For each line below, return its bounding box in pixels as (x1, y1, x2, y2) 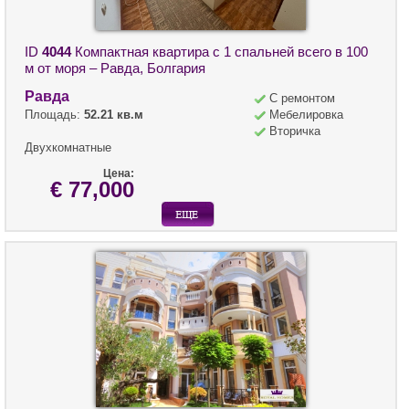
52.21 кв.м (84, 107, 143, 121)
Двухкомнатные (25, 140, 111, 154)
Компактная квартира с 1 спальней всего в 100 (71, 43, 368, 59)
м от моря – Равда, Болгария (25, 59, 205, 76)
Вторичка (269, 123, 320, 138)
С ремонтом (269, 90, 335, 105)
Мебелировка (269, 107, 343, 121)
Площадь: (25, 107, 84, 121)
